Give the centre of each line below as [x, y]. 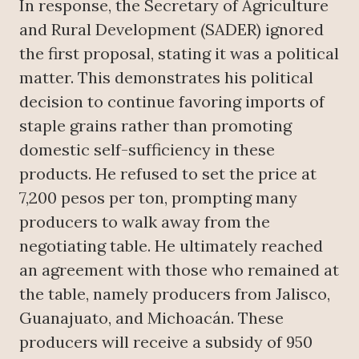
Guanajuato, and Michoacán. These [151, 318]
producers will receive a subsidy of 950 [166, 342]
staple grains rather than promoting [155, 126]
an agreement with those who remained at [179, 270]
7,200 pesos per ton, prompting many [158, 198]
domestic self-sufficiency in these [147, 150]
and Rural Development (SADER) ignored [171, 30]
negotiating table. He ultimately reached [171, 246]
